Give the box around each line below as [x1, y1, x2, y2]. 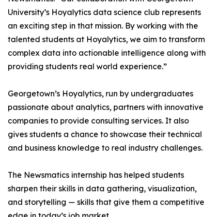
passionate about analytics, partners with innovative [8, 102, 203, 112]
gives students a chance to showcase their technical [8, 129, 202, 139]
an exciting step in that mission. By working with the [8, 21, 198, 31]
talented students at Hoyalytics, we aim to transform [8, 34, 205, 44]
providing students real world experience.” [8, 62, 167, 71]
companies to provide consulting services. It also [8, 116, 189, 125]
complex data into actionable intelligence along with [8, 48, 206, 58]
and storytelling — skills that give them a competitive [8, 197, 204, 207]
